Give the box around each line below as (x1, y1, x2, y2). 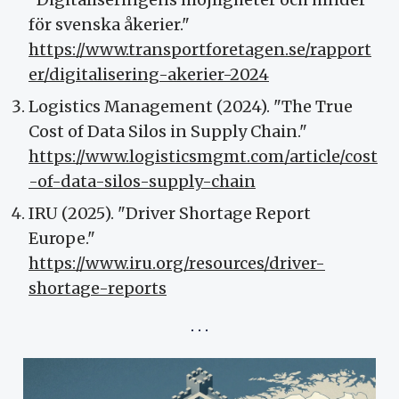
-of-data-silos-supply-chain (28, 171, 256, 192)
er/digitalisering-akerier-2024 (28, 64, 269, 85)
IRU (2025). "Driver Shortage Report (28, 203, 311, 224)
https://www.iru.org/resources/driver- (28, 253, 325, 274)
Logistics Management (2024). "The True (28, 96, 353, 118)
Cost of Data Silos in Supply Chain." (28, 121, 307, 142)
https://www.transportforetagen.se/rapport (28, 39, 371, 61)
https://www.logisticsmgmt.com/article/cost (28, 146, 378, 167)
